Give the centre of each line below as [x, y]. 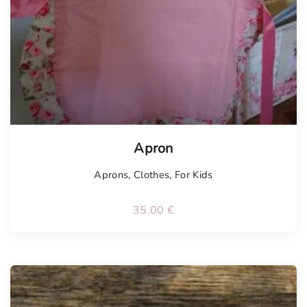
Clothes [152, 175]
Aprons [111, 175]
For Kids [194, 175]
